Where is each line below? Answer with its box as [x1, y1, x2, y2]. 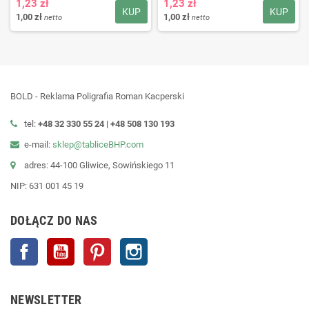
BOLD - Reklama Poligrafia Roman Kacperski [10, 90, 184, 101]
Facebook [38, 239, 77, 250]
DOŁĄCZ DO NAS [10, 212, 98, 228]
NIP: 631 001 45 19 [10, 180, 83, 191]
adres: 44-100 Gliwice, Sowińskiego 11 [24, 159, 175, 170]
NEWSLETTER [10, 292, 82, 307]
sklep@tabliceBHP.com [52, 139, 143, 150]
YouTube [74, 239, 109, 250]
